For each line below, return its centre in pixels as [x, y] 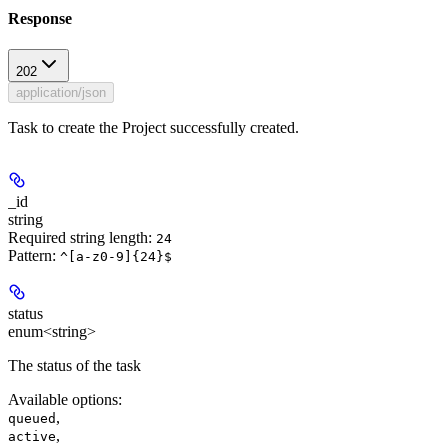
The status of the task [74, 366]
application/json [61, 93]
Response [40, 19]
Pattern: [34, 256]
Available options [63, 400]
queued [32, 419]
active [32, 437]
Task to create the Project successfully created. [153, 128]
